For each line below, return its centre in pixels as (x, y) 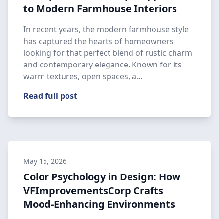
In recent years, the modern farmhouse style (106, 29)
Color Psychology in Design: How (102, 177)
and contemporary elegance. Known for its (103, 65)
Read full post (50, 96)
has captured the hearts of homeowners (99, 41)
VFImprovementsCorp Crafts (93, 190)
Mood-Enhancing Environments (99, 204)
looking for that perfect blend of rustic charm (108, 53)
